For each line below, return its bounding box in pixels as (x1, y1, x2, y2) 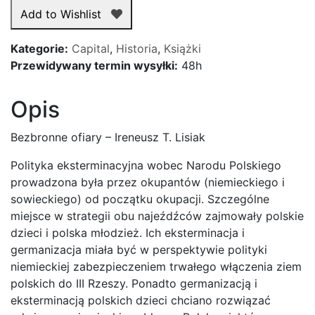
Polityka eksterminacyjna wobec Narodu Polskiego (11, 157, 281, 172)
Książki (164, 41, 201, 56)
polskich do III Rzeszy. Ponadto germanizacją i (11, 276, 257, 290)
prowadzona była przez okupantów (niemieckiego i (11, 174, 285, 189)
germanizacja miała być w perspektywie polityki (11, 242, 267, 257)
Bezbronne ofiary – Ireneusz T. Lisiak (11, 129, 205, 144)
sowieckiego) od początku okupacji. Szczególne (11, 191, 269, 206)
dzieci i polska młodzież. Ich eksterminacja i (11, 225, 245, 240)
